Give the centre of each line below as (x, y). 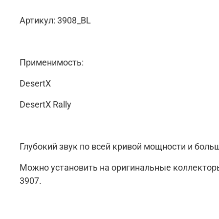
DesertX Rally (45, 105)
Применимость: (52, 63)
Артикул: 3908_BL (55, 21)
